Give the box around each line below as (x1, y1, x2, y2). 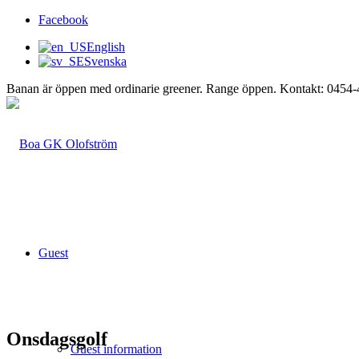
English (87, 40, 125, 54)
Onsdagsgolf (6, 328, 107, 349)
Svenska (84, 54, 127, 68)
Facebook (38, 13, 88, 26)
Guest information (71, 342, 162, 356)
